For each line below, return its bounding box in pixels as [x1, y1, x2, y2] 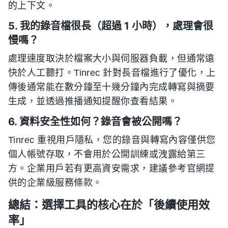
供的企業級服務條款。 [8, 178, 102, 188]
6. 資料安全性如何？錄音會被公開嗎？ [8, 116, 182, 128]
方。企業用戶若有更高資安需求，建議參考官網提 [8, 163, 215, 174]
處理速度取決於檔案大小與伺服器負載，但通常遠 [8, 53, 215, 64]
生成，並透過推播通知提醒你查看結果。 [8, 96, 178, 106]
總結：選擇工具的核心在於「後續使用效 [8, 198, 210, 211]
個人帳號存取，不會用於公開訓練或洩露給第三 [8, 149, 206, 159]
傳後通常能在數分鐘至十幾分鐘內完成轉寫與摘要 [8, 82, 215, 92]
